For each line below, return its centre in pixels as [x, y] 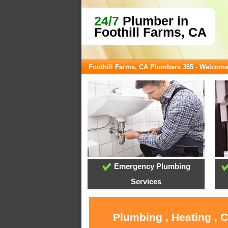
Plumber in [154, 21]
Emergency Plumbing [151, 166]
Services [146, 182]
